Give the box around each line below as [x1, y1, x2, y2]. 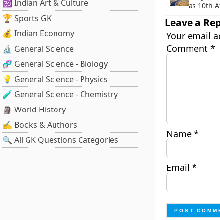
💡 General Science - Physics [2, 74, 108, 84]
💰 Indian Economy [2, 28, 74, 39]
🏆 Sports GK [2, 13, 52, 24]
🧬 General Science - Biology [2, 58, 108, 69]
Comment [166, 42, 210, 54]
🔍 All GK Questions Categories [2, 135, 118, 145]
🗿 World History [2, 104, 66, 115]
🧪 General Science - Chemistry [2, 89, 118, 100]
